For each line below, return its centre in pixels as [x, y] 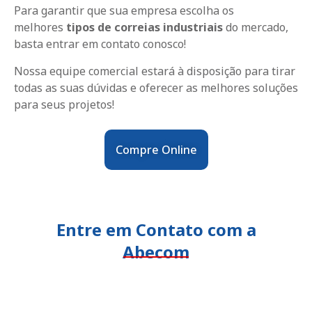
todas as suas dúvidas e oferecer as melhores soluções [156, 87]
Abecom [156, 252]
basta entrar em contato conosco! [100, 44]
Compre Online [156, 150]
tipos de [89, 28]
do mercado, [256, 28]
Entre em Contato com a [156, 230]
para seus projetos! [64, 104]
